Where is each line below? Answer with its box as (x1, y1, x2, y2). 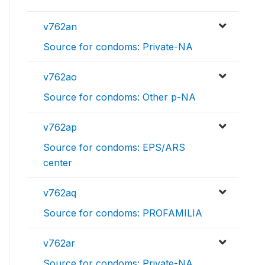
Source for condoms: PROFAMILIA (43, 207, 202, 219)
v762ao (43, 71, 77, 83)
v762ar (43, 237, 75, 250)
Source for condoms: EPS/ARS (43, 141, 185, 154)
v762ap (43, 121, 77, 134)
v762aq (43, 187, 76, 199)
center (43, 157, 72, 169)
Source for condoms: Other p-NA (43, 91, 196, 104)
